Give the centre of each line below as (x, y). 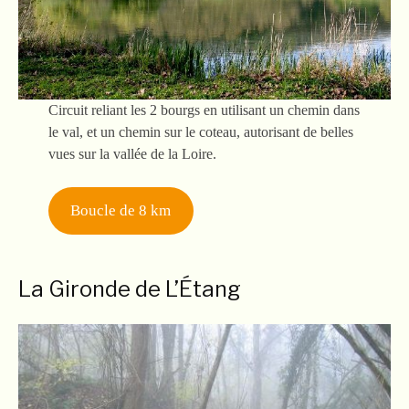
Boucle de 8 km (121, 211)
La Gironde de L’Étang (130, 289)
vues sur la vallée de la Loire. (132, 154)
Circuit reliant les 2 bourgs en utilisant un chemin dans (204, 110)
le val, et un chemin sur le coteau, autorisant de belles (200, 132)
